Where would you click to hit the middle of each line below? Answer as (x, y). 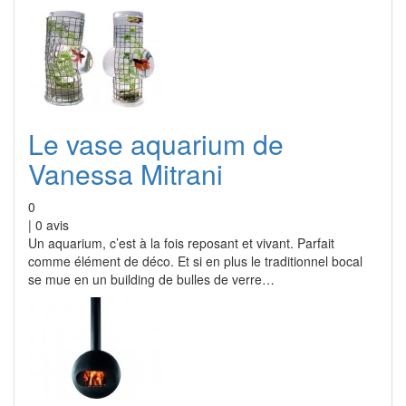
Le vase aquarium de (156, 144)
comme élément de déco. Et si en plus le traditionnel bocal (195, 261)
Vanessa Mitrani (126, 174)
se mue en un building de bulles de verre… (151, 279)
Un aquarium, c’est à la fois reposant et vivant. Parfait (181, 243)
